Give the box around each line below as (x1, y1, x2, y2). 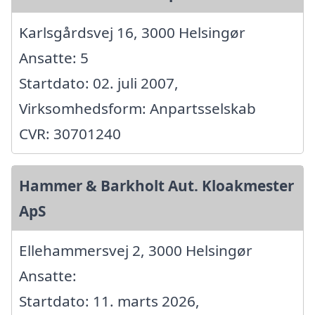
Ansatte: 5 (19, 47, 89, 67)
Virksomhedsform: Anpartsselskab (19, 98, 256, 118)
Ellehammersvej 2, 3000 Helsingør (19, 240, 252, 260)
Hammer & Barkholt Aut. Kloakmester (19, 175, 294, 195)
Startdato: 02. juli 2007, (19, 72, 179, 93)
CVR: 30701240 (19, 123, 121, 143)
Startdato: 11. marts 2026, (19, 290, 200, 311)
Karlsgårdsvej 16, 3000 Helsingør (19, 22, 245, 42)
